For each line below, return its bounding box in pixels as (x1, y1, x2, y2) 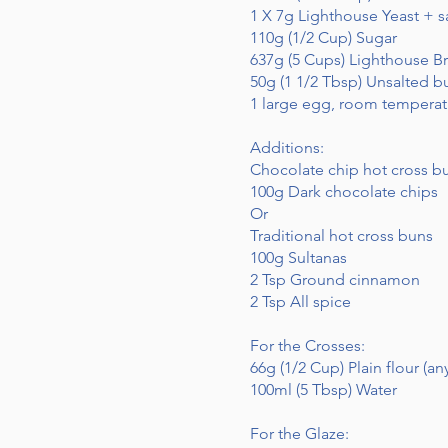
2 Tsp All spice (250, 292, 351, 311)
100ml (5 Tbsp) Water (250, 380, 397, 399)
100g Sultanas (250, 248, 347, 267)
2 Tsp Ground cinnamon (250, 270, 420, 289)
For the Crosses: (250, 336, 365, 355)
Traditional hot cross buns (250, 226, 433, 245)
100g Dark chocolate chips (250, 182, 438, 201)
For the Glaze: (250, 424, 349, 443)
